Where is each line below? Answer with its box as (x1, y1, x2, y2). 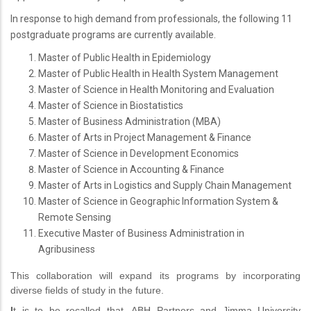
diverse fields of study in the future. (10, 284, 164, 296)
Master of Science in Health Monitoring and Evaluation (38, 83, 274, 95)
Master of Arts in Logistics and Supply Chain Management (38, 179, 292, 191)
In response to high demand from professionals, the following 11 (10, 12, 292, 24)
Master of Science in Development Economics (38, 147, 239, 159)
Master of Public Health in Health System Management (38, 67, 278, 79)
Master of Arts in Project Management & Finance (38, 131, 251, 143)
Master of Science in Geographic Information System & (38, 195, 278, 207)
